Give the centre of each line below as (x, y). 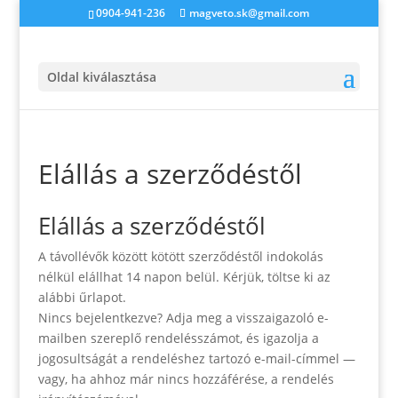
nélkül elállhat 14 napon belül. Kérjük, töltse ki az (184, 277)
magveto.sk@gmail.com (250, 13)
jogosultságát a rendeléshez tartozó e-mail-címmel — (196, 358)
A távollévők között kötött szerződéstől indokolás (180, 256)
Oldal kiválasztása (101, 77)
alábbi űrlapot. (82, 297)
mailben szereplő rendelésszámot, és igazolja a (178, 338)
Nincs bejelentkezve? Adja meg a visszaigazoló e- (183, 318)
